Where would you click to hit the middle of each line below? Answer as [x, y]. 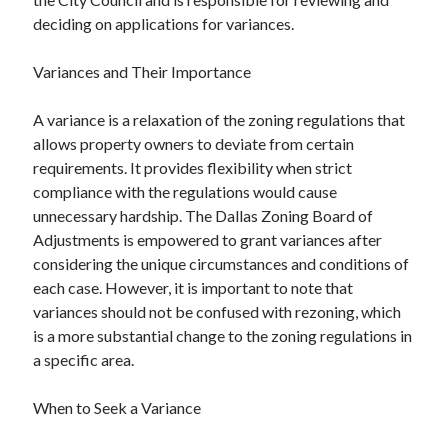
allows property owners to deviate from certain [194, 143]
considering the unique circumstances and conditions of [221, 263]
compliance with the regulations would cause [185, 191]
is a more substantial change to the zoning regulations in [223, 335]
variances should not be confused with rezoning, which [217, 311]
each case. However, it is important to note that [193, 287]
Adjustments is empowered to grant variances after [208, 239]
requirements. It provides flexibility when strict [193, 167]
